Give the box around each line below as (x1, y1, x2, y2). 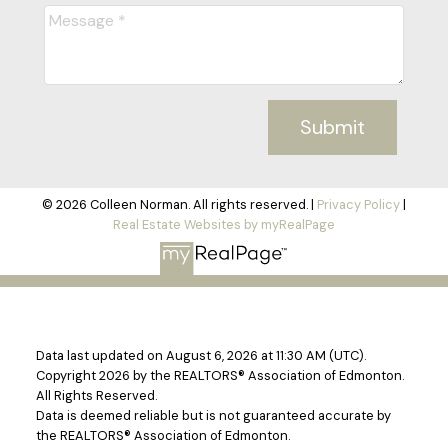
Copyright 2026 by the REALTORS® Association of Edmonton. (35, 367, 404, 385)
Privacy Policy (317, 196, 400, 214)
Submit (300, 114, 366, 141)
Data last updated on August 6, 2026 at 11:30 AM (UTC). (35, 347, 366, 365)
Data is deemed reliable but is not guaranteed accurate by (35, 407, 391, 425)
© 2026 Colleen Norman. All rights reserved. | (42, 196, 317, 214)
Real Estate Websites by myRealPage (113, 216, 335, 234)
